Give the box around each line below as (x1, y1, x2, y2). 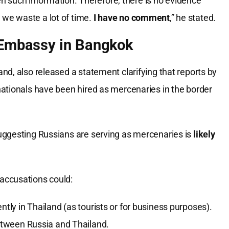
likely (193, 129, 215, 140)
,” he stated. (170, 12, 216, 24)
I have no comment (93, 12, 170, 24)
